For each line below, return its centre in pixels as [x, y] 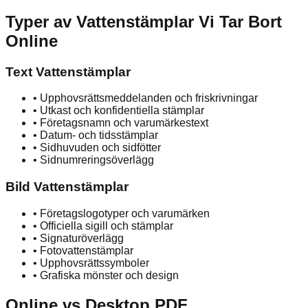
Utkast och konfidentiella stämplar [122, 111]
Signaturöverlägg [82, 238]
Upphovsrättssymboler [95, 263]
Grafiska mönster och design [109, 275]
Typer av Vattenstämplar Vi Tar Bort [144, 21]
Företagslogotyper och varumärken [125, 213]
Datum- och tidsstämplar [99, 135]
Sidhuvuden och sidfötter [100, 148]
